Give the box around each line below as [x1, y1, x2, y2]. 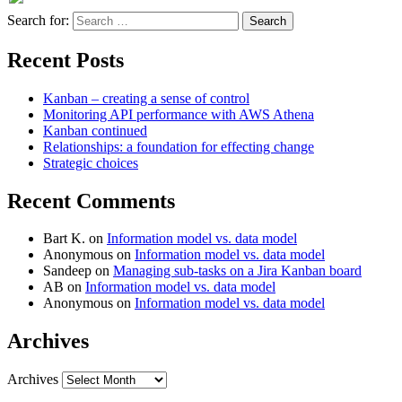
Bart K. [43, 231, 85, 247]
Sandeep [43, 263, 92, 279]
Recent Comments [7, 188, 175, 213]
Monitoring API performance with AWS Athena [43, 106, 314, 122]
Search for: [7, 12, 69, 28]
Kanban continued [43, 122, 147, 138]
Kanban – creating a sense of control [43, 90, 249, 106]
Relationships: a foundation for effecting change [43, 138, 314, 154]
